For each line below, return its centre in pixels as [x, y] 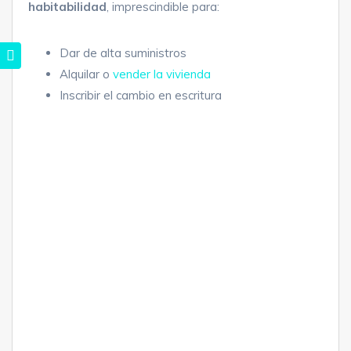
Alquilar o [86, 74]
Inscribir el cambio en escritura [141, 96]
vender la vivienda [162, 74]
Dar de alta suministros [123, 53]
